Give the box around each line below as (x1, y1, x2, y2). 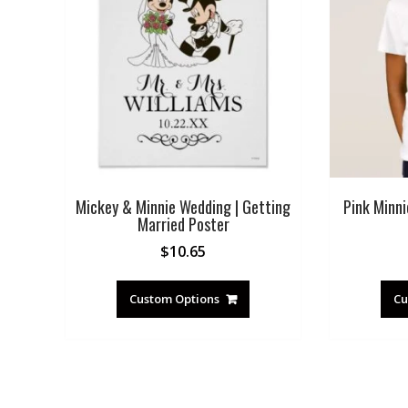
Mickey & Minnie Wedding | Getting (76, 195, 291, 219)
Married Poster (137, 212, 229, 237)
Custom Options (129, 291, 220, 308)
